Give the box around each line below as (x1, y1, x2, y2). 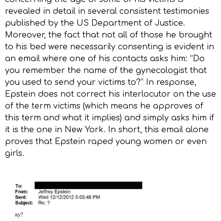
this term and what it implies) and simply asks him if (5, 113, 214, 123)
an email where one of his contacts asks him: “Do (5, 54, 205, 64)
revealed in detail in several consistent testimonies (5, 7, 209, 16)
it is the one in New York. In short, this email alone (5, 125, 209, 135)
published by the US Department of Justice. (5, 19, 185, 28)
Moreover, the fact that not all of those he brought (5, 31, 212, 40)
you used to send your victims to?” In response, (5, 78, 196, 87)
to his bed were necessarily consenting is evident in (5, 42, 214, 52)
